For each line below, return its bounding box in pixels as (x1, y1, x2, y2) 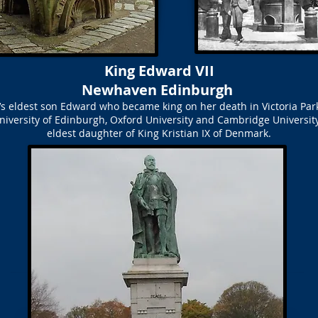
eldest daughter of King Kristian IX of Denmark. (47, 126, 271, 140)
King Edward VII (104, 61, 214, 80)
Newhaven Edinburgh (82, 80, 236, 99)
